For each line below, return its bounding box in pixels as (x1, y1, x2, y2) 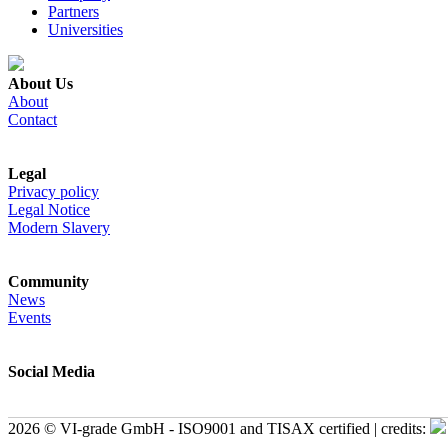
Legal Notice (8, 200, 90, 218)
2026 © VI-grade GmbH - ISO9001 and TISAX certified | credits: (8, 419, 430, 437)
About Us (8, 74, 73, 92)
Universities (48, 20, 123, 38)
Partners (48, 2, 99, 20)
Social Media (8, 362, 95, 380)
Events (8, 308, 51, 326)
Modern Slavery (8, 218, 110, 236)
